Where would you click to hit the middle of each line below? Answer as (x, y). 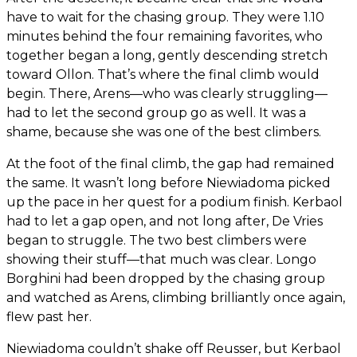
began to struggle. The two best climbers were (157, 241)
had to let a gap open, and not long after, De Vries (165, 222)
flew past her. (49, 317)
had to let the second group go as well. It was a (156, 113)
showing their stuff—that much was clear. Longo (161, 260)
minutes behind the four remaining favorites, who (165, 37)
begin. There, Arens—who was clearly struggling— (167, 94)
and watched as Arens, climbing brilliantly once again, (176, 298)
